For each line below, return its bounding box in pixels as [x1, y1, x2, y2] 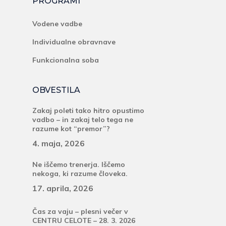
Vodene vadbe [32, 19, 82, 28]
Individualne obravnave [32, 37, 116, 46]
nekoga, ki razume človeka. [32, 169, 128, 179]
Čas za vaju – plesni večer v [32, 207, 128, 216]
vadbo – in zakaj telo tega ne [32, 115, 133, 124]
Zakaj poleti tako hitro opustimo [32, 106, 144, 115]
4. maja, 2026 [32, 138, 85, 148]
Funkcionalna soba [32, 55, 99, 65]
